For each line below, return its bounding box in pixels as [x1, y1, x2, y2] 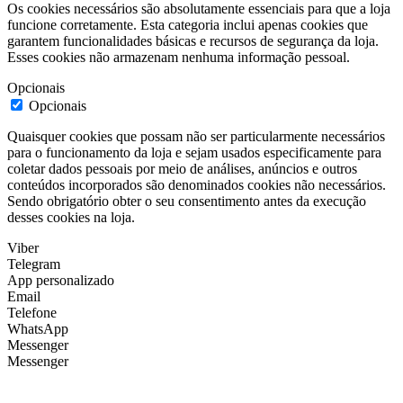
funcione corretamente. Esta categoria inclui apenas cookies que [7, 16, 368, 32]
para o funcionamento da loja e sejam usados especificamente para [7, 144, 381, 160]
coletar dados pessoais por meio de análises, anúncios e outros [7, 160, 357, 176]
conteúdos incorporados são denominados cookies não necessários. [7, 176, 386, 193]
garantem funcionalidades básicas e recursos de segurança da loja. [7, 32, 379, 49]
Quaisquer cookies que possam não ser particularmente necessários [7, 128, 385, 144]
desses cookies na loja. [7, 209, 135, 225]
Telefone [7, 304, 57, 320]
